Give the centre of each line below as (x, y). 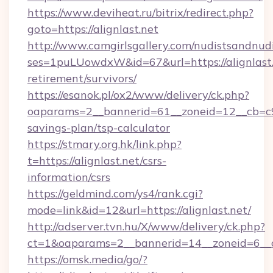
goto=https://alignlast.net (93, 29)
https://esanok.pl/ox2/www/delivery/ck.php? (138, 95)
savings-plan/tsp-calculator (99, 128)
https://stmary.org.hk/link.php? (105, 144)
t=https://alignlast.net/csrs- (97, 161)
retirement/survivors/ (82, 78)
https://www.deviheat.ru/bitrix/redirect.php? (140, 12)
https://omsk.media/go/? (87, 259)
